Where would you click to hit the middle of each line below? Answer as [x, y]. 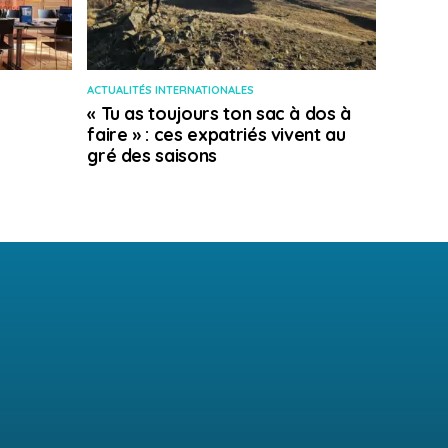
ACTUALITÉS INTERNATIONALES [171, 90]
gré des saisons [152, 155]
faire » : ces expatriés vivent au [216, 134]
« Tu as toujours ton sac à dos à [219, 113]
